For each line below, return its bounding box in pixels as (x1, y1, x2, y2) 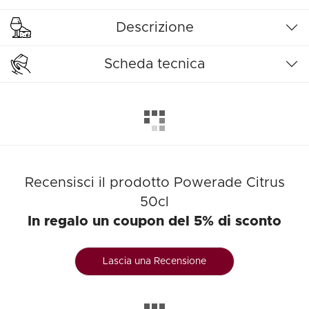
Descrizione (115, 21, 194, 34)
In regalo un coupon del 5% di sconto (28, 215, 281, 228)
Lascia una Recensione (103, 257, 206, 266)
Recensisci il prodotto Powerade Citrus (24, 176, 285, 190)
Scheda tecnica (104, 57, 205, 71)
